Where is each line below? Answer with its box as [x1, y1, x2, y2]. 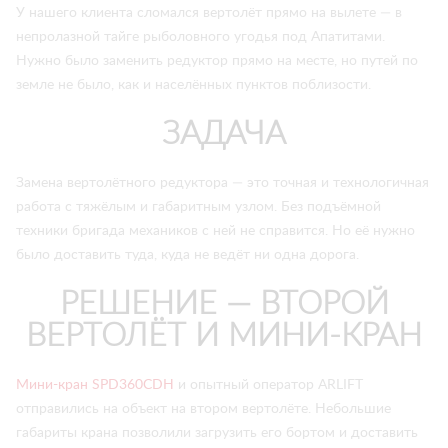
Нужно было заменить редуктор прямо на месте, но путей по [16, 54, 418, 68]
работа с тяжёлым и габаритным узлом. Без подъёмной [16, 200, 381, 214]
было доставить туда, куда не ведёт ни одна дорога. [16, 248, 363, 262]
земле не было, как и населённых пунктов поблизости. [16, 78, 371, 92]
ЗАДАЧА [162, 118, 286, 150]
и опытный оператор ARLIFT [174, 378, 363, 392]
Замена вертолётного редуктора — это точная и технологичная [16, 176, 429, 190]
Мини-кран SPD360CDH [16, 378, 174, 392]
